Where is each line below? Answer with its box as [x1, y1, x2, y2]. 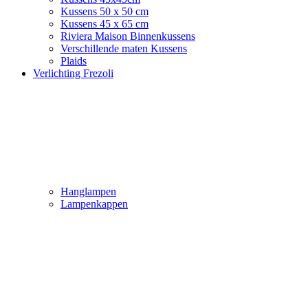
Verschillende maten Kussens [60, 43, 187, 54]
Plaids [60, 55, 87, 67]
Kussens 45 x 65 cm [60, 18, 148, 30]
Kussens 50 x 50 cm [60, 5, 148, 17]
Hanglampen [60, 186, 116, 197]
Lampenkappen [60, 198, 128, 210]
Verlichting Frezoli [33, 67, 113, 79]
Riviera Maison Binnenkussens [60, 30, 195, 42]
